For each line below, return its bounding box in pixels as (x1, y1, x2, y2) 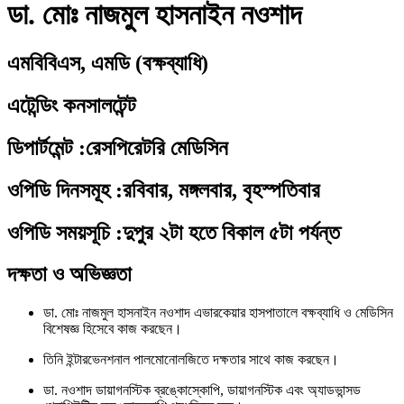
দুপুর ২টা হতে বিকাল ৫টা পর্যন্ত (123, 220, 340, 244)
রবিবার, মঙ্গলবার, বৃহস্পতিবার (123, 178, 320, 202)
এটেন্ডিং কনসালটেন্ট (7, 93, 136, 117)
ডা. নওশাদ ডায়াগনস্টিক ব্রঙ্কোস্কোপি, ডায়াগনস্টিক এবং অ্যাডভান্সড (43, 382, 361, 399)
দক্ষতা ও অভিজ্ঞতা (7, 262, 132, 287)
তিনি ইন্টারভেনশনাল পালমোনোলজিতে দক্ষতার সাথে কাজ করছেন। (43, 352, 339, 368)
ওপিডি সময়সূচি (7, 220, 110, 244)
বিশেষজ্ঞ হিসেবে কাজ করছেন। (43, 321, 182, 337)
